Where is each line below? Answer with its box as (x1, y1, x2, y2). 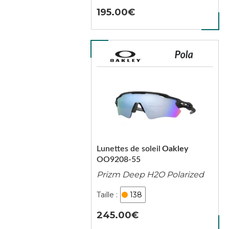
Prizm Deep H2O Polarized (96, 170, 204, 179)
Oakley (162, 145, 188, 153)
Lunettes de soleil (96, 145, 161, 153)
